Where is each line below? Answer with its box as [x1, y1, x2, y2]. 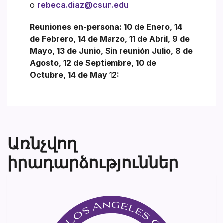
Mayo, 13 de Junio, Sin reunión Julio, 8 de [30, 45, 193, 56]
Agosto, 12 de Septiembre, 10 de [30, 57, 156, 68]
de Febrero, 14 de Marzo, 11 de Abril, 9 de [30, 33, 190, 44]
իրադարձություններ [7, 152, 178, 171]
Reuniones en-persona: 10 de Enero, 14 [30, 21, 182, 32]
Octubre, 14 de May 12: [30, 69, 119, 80]
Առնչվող [7, 133, 77, 152]
